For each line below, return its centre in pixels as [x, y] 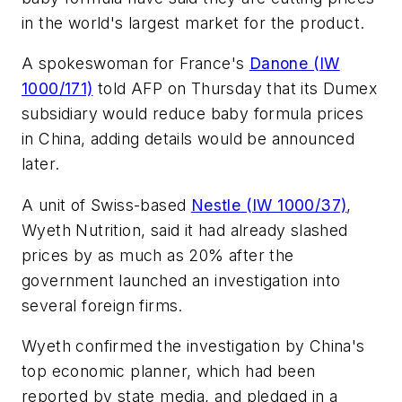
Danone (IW [294, 64]
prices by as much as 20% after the [158, 255]
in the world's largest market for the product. [193, 22]
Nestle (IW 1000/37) [269, 205]
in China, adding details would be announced [188, 139]
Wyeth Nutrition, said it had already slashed [185, 230]
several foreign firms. [102, 305]
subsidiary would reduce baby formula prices [193, 114]
